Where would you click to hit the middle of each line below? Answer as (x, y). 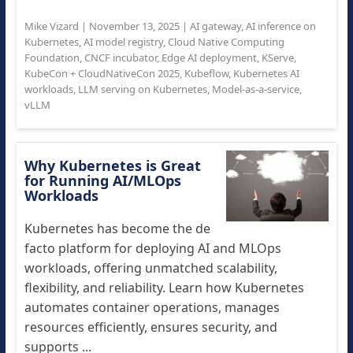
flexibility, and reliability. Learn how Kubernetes (164, 288)
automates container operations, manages (152, 307)
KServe (277, 58)
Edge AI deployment (209, 58)
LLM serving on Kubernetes (142, 89)
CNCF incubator (120, 58)
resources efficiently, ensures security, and (150, 327)
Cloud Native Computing (226, 42)
